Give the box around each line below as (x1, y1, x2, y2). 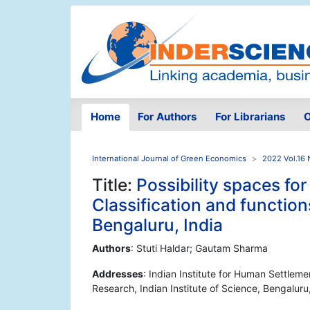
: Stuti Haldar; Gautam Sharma (131, 242, 268, 255)
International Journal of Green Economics (92, 154, 246, 164)
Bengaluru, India (92, 215, 223, 236)
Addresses (92, 268, 143, 280)
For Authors (138, 110, 198, 124)
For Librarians (215, 110, 286, 124)
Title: (92, 174, 136, 196)
